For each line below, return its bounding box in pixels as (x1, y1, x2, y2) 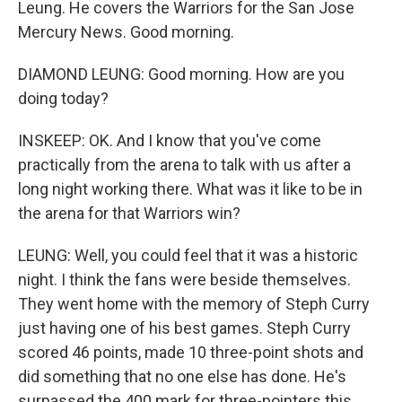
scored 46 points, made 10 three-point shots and (18, 343, 363, 362)
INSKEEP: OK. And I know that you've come (18, 131, 321, 150)
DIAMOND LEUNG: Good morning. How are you (18, 65, 345, 83)
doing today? (18, 89, 109, 108)
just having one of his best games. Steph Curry (18, 319, 351, 337)
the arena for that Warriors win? (18, 204, 240, 223)
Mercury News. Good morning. (18, 22, 234, 41)
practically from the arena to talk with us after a (18, 155, 351, 174)
